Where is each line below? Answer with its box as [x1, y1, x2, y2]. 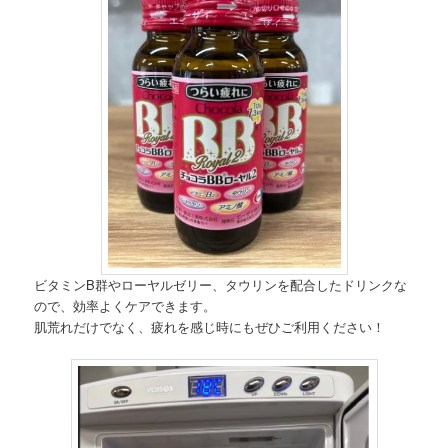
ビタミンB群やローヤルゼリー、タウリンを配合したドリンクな [34, 275, 408, 295]
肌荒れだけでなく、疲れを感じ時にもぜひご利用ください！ [34, 317, 386, 337]
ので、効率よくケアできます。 [34, 296, 217, 316]
